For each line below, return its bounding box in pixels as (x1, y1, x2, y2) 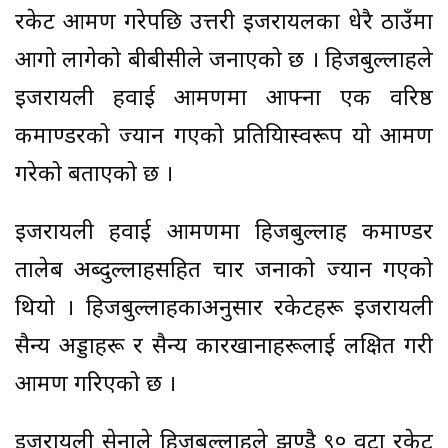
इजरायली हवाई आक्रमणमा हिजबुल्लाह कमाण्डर (15, 219, 433, 249)
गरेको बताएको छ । (15, 161, 173, 191)
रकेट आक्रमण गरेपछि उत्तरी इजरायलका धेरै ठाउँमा (15, 9, 433, 39)
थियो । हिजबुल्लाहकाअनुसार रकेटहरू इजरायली (15, 295, 433, 325)
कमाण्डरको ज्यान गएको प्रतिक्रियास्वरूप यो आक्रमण (15, 123, 433, 153)
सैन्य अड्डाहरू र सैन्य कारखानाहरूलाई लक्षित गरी (15, 333, 433, 363)
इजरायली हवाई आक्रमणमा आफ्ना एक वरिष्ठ (15, 85, 433, 115)
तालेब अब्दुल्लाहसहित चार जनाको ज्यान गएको (15, 257, 433, 287)
